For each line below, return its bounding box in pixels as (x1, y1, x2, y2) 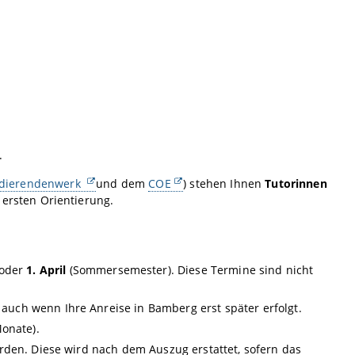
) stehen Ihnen (183, 176, 265, 192)
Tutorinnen (265, 176, 327, 192)
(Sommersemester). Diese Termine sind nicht (66, 262, 314, 278)
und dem (96, 176, 149, 192)
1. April (26, 262, 67, 278)
